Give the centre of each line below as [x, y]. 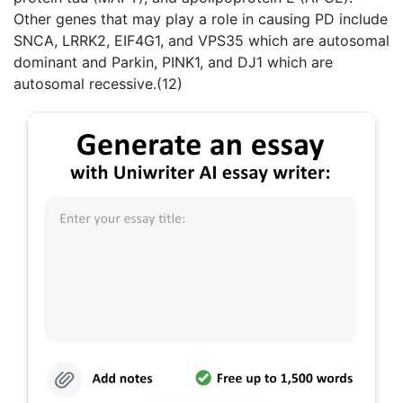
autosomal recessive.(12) [98, 84]
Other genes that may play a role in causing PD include [201, 19]
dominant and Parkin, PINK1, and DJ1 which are [173, 62]
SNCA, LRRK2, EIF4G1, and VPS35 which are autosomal [201, 40]
